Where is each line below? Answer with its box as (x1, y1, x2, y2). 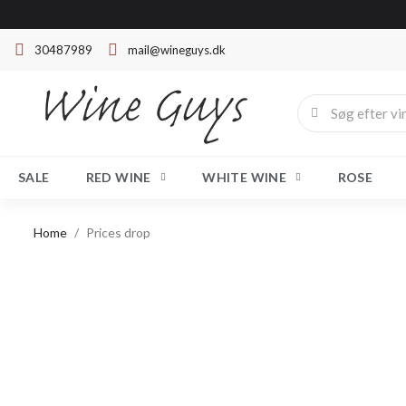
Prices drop (86, 225, 150, 240)
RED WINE (85, 169, 151, 185)
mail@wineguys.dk (128, 43, 226, 57)
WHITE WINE (202, 169, 287, 185)
